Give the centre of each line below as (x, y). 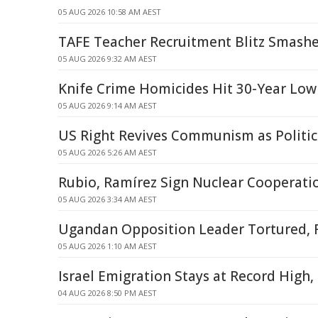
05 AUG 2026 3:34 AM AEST (108, 199)
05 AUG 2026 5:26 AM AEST (108, 152)
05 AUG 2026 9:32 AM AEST (108, 59)
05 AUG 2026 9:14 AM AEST (108, 105)
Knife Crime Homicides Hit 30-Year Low (187, 89)
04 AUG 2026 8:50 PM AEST (108, 293)
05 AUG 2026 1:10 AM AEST (108, 246)
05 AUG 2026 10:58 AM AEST (110, 12)
